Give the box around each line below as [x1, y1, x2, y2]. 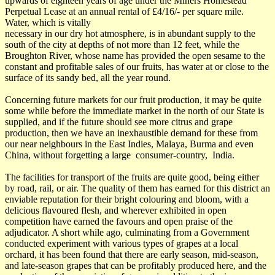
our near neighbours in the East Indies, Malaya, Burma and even [5, 138, 254, 149]
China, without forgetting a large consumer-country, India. [5, 149, 234, 160]
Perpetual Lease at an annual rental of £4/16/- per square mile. [5, 6, 251, 17]
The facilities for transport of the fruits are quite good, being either [5, 171, 259, 182]
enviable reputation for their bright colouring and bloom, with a [5, 193, 249, 204]
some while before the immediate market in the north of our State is [5, 105, 264, 116]
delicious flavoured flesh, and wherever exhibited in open [5, 204, 227, 215]
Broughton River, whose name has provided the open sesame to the [5, 50, 265, 61]
